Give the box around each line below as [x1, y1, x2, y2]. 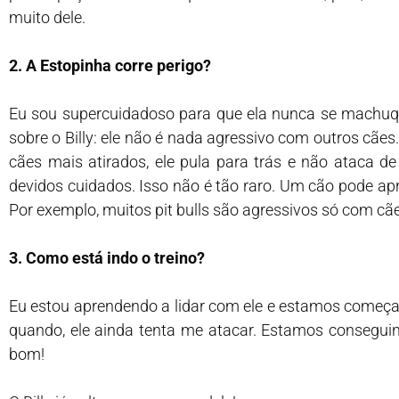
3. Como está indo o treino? [9, 248, 205, 267]
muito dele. [9, 8, 85, 27]
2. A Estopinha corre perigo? [9, 56, 211, 75]
